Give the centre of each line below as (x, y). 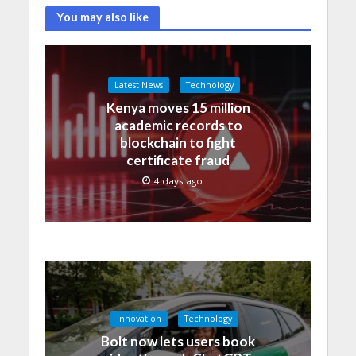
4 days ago (178, 180)
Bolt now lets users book (178, 342)
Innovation (139, 319)
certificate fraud (178, 160)
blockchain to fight (178, 142)
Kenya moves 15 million (178, 107)
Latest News (139, 85)
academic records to (178, 125)
